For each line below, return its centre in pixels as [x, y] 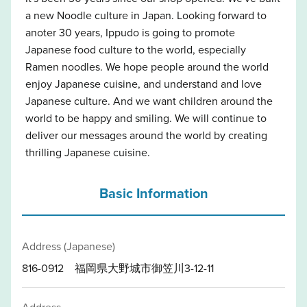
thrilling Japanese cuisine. [87, 152]
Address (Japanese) [69, 246]
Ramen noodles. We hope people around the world [147, 66]
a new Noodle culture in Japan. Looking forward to [146, 15]
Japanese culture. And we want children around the [149, 100]
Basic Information [153, 193]
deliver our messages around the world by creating [146, 135]
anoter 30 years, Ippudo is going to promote [130, 32]
